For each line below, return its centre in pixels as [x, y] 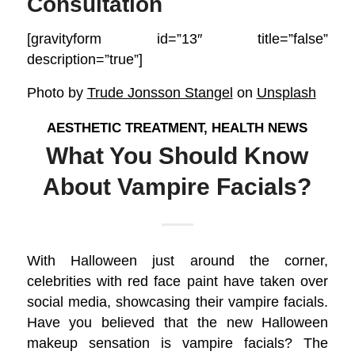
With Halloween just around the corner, [177, 261]
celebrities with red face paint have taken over [177, 281]
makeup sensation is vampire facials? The [177, 343]
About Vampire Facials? [177, 186]
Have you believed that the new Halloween [177, 323]
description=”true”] [84, 59]
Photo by [57, 92]
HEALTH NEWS [260, 128]
